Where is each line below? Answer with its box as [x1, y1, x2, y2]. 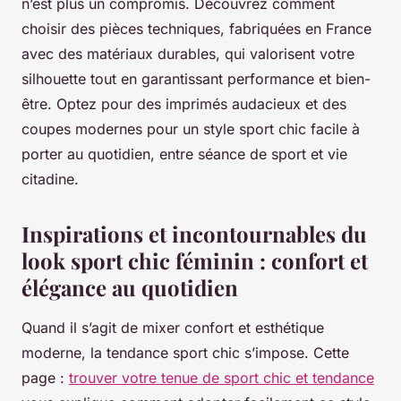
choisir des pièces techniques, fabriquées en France [21, 20, 371, 38]
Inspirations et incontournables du [21, 219, 367, 249]
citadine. [21, 170, 79, 189]
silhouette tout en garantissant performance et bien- [21, 70, 371, 89]
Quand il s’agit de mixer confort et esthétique [21, 319, 324, 337]
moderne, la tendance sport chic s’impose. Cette [21, 344, 349, 363]
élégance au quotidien [21, 273, 238, 303]
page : [21, 369, 69, 388]
